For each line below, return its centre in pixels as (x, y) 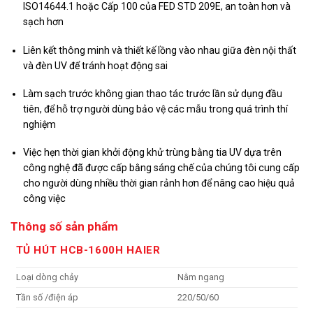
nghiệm (40, 124)
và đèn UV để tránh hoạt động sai (96, 65)
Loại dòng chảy (47, 277)
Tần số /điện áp (47, 297)
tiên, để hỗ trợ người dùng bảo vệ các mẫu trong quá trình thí (156, 109)
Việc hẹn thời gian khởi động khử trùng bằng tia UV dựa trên (153, 153)
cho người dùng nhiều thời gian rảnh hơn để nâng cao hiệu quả (159, 183)
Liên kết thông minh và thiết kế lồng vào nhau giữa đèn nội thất (160, 50)
